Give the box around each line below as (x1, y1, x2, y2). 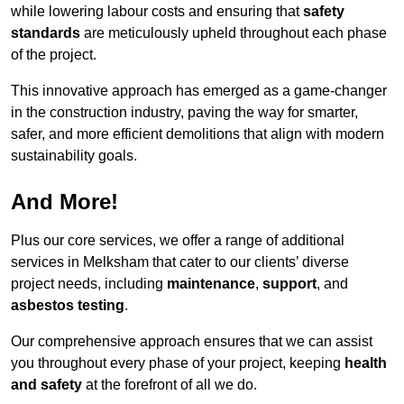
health (344, 355, 387, 372)
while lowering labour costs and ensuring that (11, 4, 303, 20)
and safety (11, 377, 82, 393)
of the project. (11, 47, 96, 63)
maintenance (167, 276, 255, 292)
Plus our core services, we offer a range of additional (11, 233, 344, 249)
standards (11, 25, 80, 41)
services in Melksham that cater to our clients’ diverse (11, 254, 349, 271)
